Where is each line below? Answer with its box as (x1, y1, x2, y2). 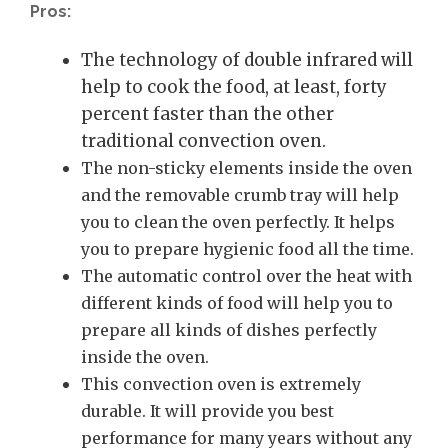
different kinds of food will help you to (81, 292, 393, 313)
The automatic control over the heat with (81, 265, 412, 286)
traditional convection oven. (81, 129, 326, 152)
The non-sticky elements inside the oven (81, 157, 412, 178)
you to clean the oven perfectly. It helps (81, 211, 395, 232)
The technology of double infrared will (81, 48, 413, 71)
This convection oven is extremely (81, 373, 361, 394)
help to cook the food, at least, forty (81, 75, 387, 98)
